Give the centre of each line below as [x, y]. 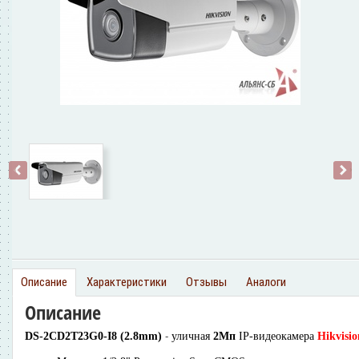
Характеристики [127, 282]
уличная [191, 336]
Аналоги [266, 282]
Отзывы [206, 282]
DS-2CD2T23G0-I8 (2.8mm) [93, 336]
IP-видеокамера [275, 336]
